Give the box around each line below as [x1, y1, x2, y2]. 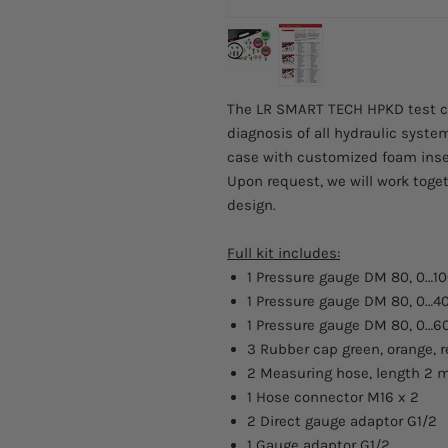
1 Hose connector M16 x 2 [247, 387, 419, 406]
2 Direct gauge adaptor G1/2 [247, 411, 437, 430]
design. [227, 195, 276, 214]
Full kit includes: [227, 243, 340, 262]
